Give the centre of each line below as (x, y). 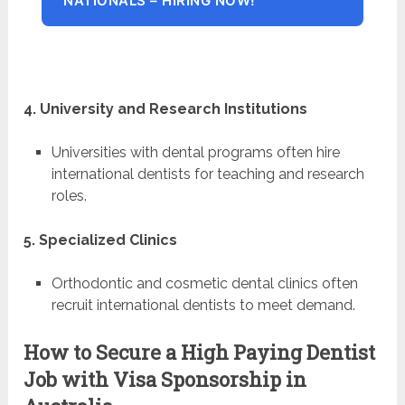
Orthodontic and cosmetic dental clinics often (204, 284)
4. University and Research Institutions (166, 108)
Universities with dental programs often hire (195, 152)
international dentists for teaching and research (207, 174)
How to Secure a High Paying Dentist (200, 353)
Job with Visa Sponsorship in (165, 380)
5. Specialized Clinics (101, 240)
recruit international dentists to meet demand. (203, 306)
